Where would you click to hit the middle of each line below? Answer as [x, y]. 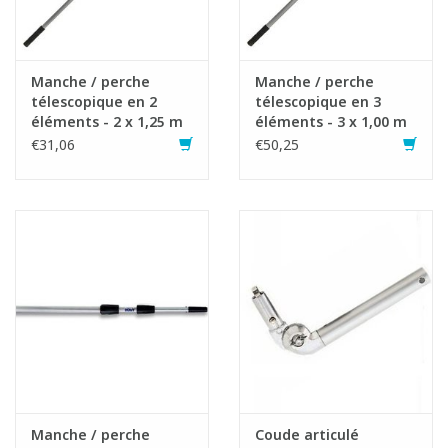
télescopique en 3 [318, 101]
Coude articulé [307, 435]
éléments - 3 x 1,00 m [331, 121]
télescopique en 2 [94, 101]
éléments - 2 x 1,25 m [107, 121]
